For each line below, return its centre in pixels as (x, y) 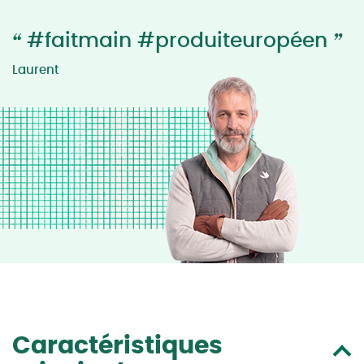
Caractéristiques (117, 346)
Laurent (36, 70)
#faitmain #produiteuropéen (177, 41)
